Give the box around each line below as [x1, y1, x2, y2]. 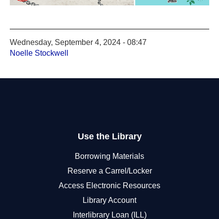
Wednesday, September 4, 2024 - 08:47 [10, 38, 147, 46]
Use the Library [77, 131, 142, 141]
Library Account [83, 196, 136, 204]
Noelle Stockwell [10, 48, 68, 57]
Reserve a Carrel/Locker [67, 166, 152, 175]
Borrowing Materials [75, 152, 144, 160]
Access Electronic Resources [59, 181, 160, 190]
